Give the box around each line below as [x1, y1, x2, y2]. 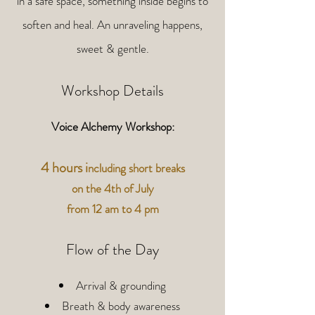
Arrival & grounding [76, 277, 166, 294]
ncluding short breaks [87, 160, 185, 176]
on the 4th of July [71, 180, 154, 197]
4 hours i [40, 157, 88, 178]
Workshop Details [61, 80, 164, 101]
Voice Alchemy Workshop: [51, 118, 174, 135]
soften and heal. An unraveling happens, [22, 16, 202, 33]
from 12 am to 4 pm [66, 200, 159, 217]
